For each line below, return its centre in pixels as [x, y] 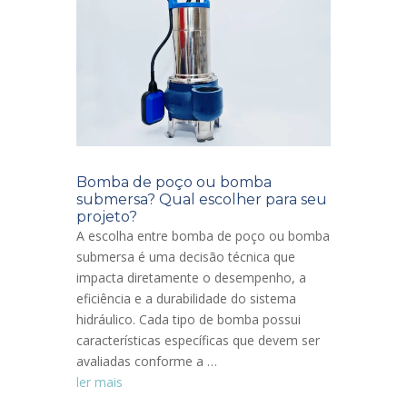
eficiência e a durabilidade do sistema [186, 299]
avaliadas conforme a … [147, 362]
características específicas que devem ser [198, 341]
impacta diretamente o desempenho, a [191, 278]
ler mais [99, 382]
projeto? [107, 217]
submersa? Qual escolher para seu [202, 200]
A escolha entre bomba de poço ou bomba [203, 236]
